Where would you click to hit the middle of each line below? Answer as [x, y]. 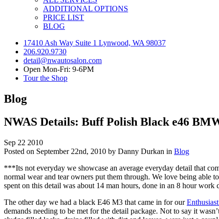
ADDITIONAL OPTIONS [86, 8]
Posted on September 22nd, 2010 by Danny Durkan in [89, 151]
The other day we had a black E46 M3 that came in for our [95, 202]
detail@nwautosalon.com [63, 60]
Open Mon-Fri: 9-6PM [59, 69]
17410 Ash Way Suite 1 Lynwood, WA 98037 [95, 43]
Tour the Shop [45, 78]
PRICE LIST [64, 17]
